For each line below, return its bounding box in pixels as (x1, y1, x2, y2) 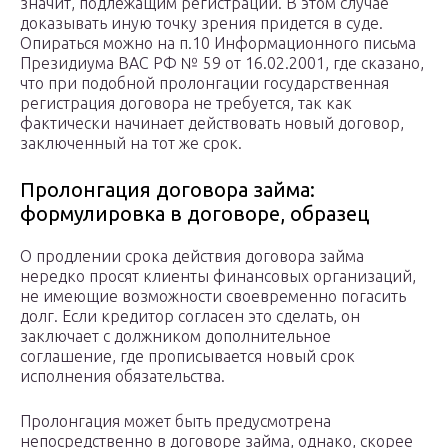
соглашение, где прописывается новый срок (20, 347, 355, 366)
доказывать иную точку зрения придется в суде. (20, 14, 383, 33)
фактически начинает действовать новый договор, (20, 114, 404, 133)
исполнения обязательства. (20, 367, 225, 386)
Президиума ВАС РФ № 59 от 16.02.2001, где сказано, (20, 54, 424, 73)
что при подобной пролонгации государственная (20, 74, 389, 93)
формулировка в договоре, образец (20, 202, 369, 226)
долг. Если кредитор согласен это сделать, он (20, 307, 360, 326)
